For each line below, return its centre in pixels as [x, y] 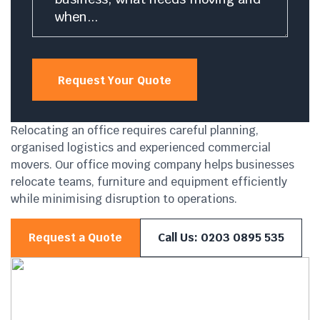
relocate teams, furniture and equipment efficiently [149, 182]
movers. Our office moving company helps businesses [152, 165]
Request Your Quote [115, 81]
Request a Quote [75, 238]
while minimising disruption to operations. [124, 199]
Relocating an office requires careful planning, [135, 131]
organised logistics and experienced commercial [141, 148]
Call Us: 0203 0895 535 [221, 238]
